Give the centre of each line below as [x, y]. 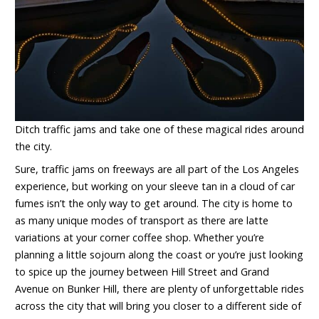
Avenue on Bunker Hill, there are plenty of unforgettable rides [159, 288]
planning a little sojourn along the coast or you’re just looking [159, 254]
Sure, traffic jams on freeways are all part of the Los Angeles [157, 169]
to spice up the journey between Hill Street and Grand [142, 271]
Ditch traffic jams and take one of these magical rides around [159, 129]
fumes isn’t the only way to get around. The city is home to [154, 203]
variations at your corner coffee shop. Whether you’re [140, 237]
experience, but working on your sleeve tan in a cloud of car [155, 186]
